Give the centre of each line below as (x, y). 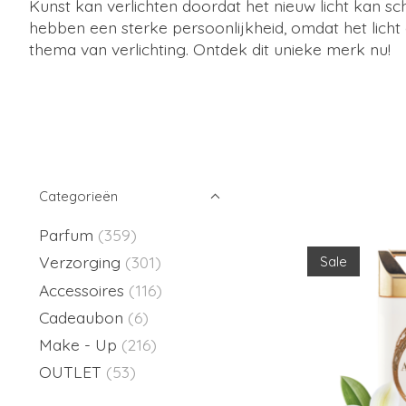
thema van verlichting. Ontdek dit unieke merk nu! (210, 48)
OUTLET (70, 372)
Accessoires (84, 290)
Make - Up (80, 344)
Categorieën (78, 196)
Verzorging (82, 262)
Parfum (66, 235)
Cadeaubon (81, 317)
